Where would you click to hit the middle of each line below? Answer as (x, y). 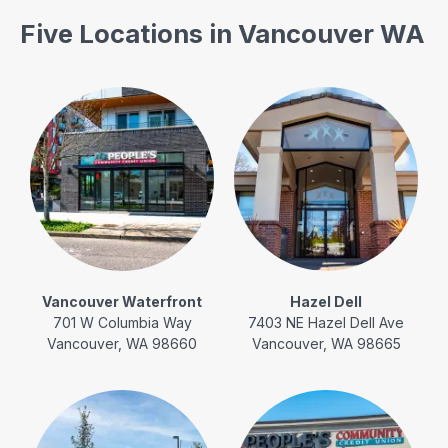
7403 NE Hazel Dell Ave (326, 322)
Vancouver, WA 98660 (122, 343)
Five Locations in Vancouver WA (222, 33)
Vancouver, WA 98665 (326, 343)
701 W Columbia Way (122, 322)
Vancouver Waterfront (122, 301)
